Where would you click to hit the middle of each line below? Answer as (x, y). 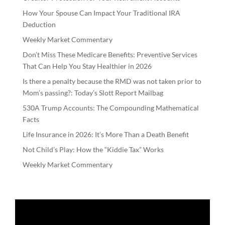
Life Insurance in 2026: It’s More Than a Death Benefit (105, 134)
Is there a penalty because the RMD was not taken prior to (112, 81)
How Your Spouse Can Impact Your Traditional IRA (101, 13)
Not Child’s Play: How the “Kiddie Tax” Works (93, 149)
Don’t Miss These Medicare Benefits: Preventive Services (110, 54)
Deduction (39, 24)
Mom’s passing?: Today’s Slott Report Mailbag (93, 92)
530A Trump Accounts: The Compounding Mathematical (110, 107)
